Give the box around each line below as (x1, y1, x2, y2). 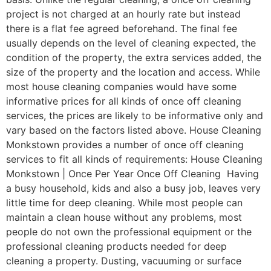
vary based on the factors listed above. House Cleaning (6, 124, 261, 137)
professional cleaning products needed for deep (6, 240, 227, 253)
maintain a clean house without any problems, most (6, 211, 242, 224)
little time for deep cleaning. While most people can (6, 197, 243, 209)
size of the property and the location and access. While (6, 66, 260, 79)
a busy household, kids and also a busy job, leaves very (6, 182, 261, 195)
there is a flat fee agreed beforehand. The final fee (6, 22, 237, 35)
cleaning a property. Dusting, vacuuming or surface (6, 255, 241, 267)
